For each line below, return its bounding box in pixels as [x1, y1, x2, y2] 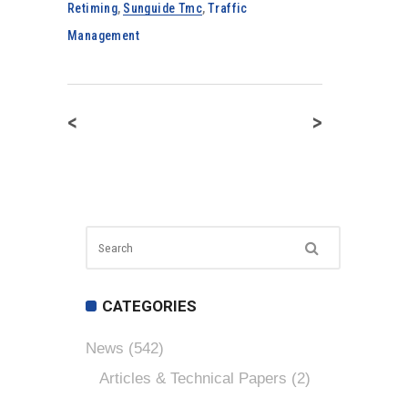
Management [67, 28, 140, 43]
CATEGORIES [102, 297, 197, 315]
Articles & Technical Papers [99, 370, 287, 387]
